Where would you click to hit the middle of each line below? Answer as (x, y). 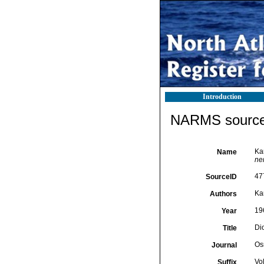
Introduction (222, 97)
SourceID (221, 177)
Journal (224, 245)
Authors (223, 194)
